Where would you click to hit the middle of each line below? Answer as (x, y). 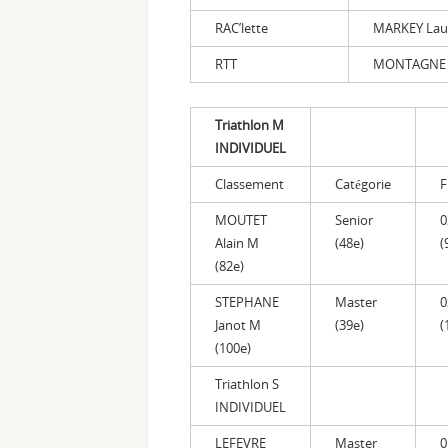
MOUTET (241, 219)
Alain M (237, 242)
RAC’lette (241, 27)
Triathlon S (247, 383)
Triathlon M (249, 124)
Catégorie (363, 183)
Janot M (238, 324)
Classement (249, 183)
